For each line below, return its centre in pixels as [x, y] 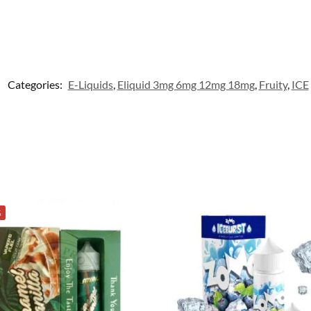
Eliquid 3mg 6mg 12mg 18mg [186, 84]
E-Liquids [90, 84]
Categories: [36, 84]
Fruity [273, 84]
